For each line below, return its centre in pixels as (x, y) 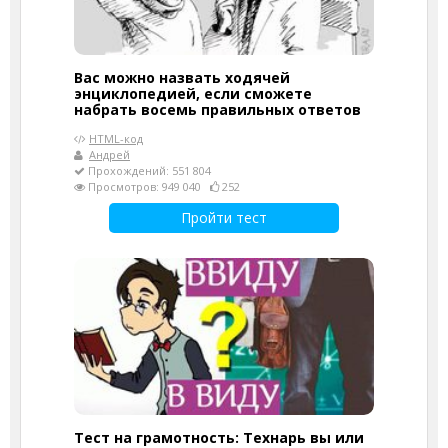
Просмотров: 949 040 (147, 186)
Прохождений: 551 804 (148, 170)
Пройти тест (224, 217)
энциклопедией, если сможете (193, 93)
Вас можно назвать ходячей (182, 77)
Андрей (109, 154)
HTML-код (116, 138)
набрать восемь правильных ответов (217, 109)
